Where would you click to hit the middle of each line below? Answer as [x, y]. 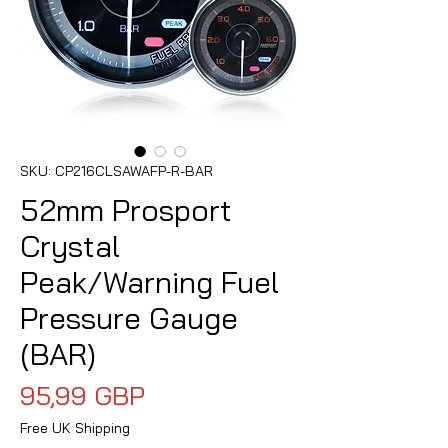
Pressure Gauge [129, 317]
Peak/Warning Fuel [149, 281]
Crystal [70, 245]
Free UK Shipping [75, 427]
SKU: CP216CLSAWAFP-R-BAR [116, 170]
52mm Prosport [126, 209]
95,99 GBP [82, 395]
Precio [180, 394]
